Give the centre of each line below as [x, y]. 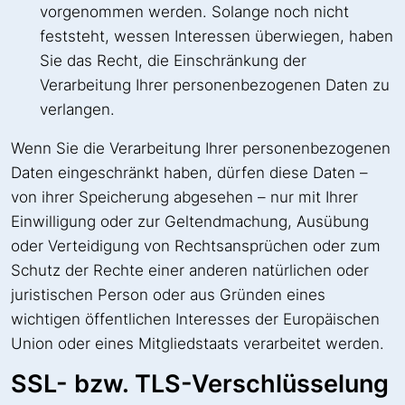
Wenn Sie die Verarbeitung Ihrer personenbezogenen [201, 148]
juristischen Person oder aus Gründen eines [168, 294]
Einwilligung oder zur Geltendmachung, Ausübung [190, 221]
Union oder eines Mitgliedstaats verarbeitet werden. [198, 343]
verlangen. [77, 109]
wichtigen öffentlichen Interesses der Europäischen [195, 319]
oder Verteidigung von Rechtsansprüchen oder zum [196, 245]
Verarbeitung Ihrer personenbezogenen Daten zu [215, 85]
